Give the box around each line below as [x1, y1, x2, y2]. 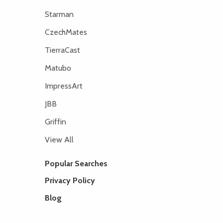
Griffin [44, 116, 66, 126]
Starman [44, 9, 74, 19]
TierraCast [44, 45, 80, 55]
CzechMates [44, 27, 87, 37]
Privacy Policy [44, 176, 95, 185]
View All [44, 134, 74, 144]
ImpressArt [44, 81, 83, 91]
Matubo [44, 63, 71, 73]
